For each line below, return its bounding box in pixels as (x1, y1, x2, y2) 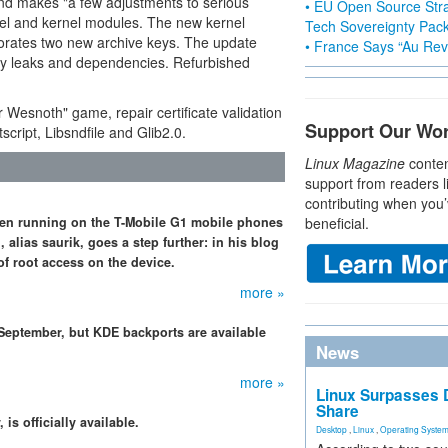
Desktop (316, 423, 347, 435)
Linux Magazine (305, 153, 405, 173)
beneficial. (305, 213, 369, 233)
